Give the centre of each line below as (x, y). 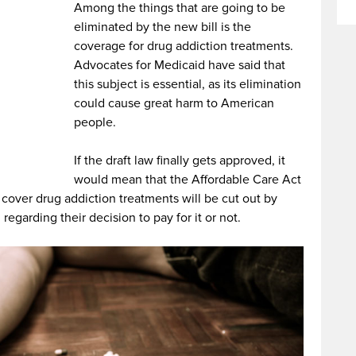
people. (95, 122)
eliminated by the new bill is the (163, 27)
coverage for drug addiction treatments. (184, 46)
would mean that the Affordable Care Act (188, 180)
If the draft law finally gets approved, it (180, 161)
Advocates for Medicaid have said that (180, 65)
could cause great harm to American (174, 103)
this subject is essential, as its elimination (188, 84)
